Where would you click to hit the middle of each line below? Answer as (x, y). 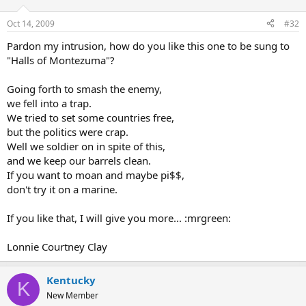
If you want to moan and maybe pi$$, (96, 175)
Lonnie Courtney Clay (57, 246)
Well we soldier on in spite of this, (86, 146)
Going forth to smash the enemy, (84, 88)
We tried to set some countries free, (91, 117)
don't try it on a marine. (62, 189)
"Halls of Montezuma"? (61, 60)
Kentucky (71, 280)
